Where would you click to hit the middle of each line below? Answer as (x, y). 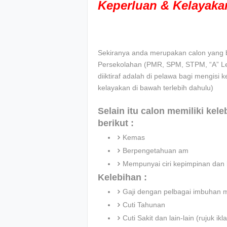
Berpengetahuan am (156, 151)
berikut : (116, 123)
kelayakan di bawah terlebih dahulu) (156, 88)
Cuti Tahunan (144, 205)
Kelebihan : (122, 178)
